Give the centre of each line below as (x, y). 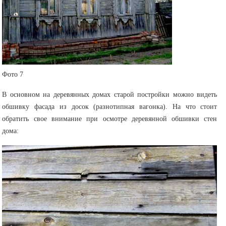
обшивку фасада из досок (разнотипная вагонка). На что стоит (110, 107)
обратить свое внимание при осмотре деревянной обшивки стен (110, 119)
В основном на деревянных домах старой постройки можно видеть (110, 95)
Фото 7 (13, 75)
